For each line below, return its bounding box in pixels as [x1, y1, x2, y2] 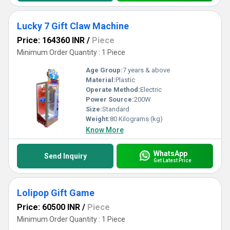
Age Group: [86, 66, 123, 74]
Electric [140, 86, 162, 93]
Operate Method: [86, 86, 140, 93]
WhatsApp [153, 149, 187, 158]
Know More [86, 126, 124, 134]
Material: [86, 76, 116, 84]
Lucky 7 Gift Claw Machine [17, 21, 129, 31]
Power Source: [86, 95, 134, 103]
